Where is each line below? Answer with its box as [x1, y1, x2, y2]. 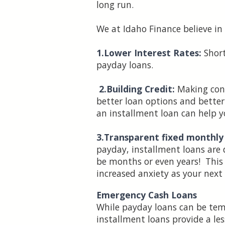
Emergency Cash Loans [96, 189, 197, 201]
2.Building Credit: [99, 83, 175, 95]
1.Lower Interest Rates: [96, 47, 204, 59]
